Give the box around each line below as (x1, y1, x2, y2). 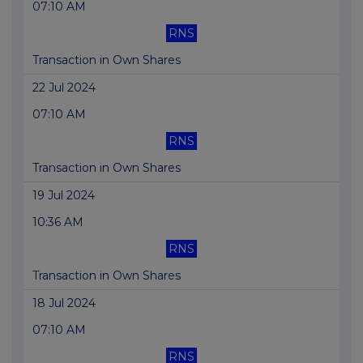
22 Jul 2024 (32, 80, 96, 96)
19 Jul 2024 (32, 188, 95, 203)
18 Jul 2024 (32, 296, 96, 311)
